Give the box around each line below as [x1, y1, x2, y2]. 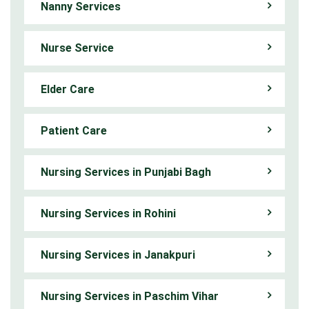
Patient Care [41, 123, 107, 137]
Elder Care [41, 82, 94, 96]
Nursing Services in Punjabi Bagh [41, 165, 211, 179]
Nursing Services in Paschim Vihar [41, 289, 219, 303]
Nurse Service [41, 41, 114, 54]
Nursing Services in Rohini [41, 206, 176, 220]
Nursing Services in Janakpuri [41, 248, 195, 261]
